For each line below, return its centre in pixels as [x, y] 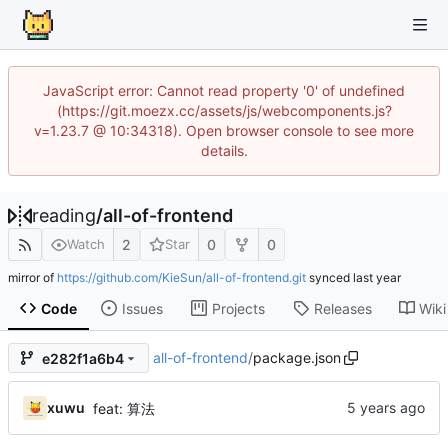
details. [224, 150]
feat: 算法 [124, 408]
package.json [296, 358]
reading [64, 215]
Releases [342, 308]
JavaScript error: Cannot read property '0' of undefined [224, 90]
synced [329, 278]
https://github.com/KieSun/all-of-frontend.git [181, 278]
